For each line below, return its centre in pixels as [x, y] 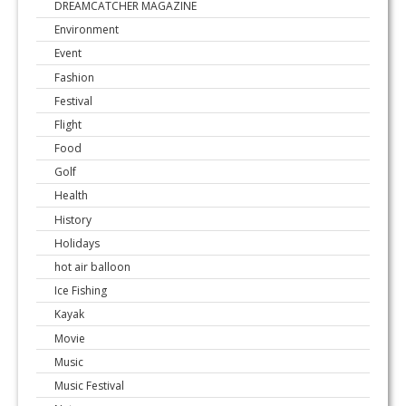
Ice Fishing [81, 290]
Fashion [74, 77]
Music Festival [89, 385]
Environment [87, 30]
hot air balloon [92, 266]
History [73, 219]
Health [71, 196]
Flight [68, 124]
